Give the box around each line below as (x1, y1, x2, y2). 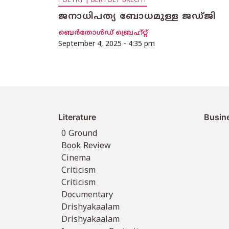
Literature (58, 112, 96, 123)
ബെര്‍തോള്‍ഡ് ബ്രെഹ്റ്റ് (58, 29, 148, 38)
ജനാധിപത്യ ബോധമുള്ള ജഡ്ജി (58, 11, 216, 23)
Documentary (61, 190, 113, 201)
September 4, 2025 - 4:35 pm (58, 40, 155, 49)
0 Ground (61, 129, 98, 140)
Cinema (61, 153, 91, 164)
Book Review (61, 141, 111, 152)
